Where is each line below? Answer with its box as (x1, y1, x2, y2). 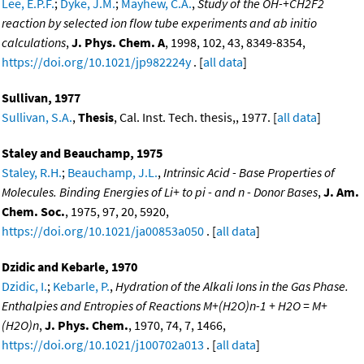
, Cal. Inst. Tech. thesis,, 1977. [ (114, 109, 277, 126)
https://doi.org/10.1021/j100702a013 (2, 336, 204, 353)
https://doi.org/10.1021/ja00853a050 (2, 223, 204, 240)
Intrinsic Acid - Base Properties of (163, 164, 335, 181)
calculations (2, 34, 66, 51)
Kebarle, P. (53, 278, 110, 295)
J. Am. (323, 184, 359, 201)
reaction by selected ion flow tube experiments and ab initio (2, 15, 317, 32)
